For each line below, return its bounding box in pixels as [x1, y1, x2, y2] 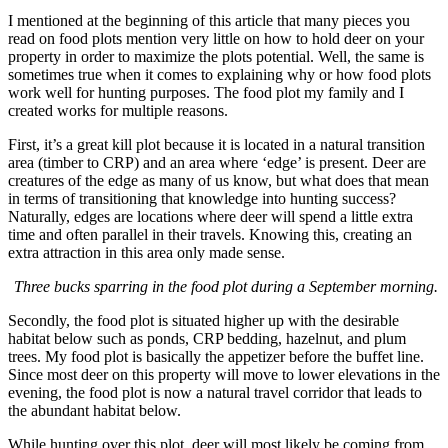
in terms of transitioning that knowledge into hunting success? [8, 190, 396, 208]
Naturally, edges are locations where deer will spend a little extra [8, 208, 413, 226]
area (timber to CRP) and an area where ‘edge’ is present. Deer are [8, 154, 426, 172]
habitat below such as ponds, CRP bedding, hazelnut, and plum [8, 330, 406, 348]
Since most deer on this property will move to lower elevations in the [8, 366, 440, 384]
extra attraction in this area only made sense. [8, 244, 285, 262]
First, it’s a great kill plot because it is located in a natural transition [8, 136, 425, 154]
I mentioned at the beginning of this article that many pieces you [8, 12, 410, 30]
